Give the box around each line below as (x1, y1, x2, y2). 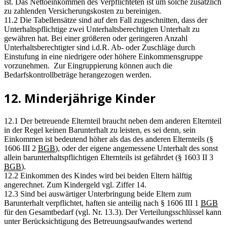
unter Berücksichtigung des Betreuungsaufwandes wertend (4, 217, 192, 226)
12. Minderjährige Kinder (4, 90, 156, 107)
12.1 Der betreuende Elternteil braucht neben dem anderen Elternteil (4, 117, 221, 126)
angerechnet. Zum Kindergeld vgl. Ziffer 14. (4, 180, 146, 190)
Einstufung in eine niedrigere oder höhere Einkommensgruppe (4, 52, 203, 61)
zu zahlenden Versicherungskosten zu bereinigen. (4, 7, 161, 16)
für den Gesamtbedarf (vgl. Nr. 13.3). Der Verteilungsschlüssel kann (4, 208, 221, 217)
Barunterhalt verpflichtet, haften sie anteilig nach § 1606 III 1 (4, 199, 201, 208)
